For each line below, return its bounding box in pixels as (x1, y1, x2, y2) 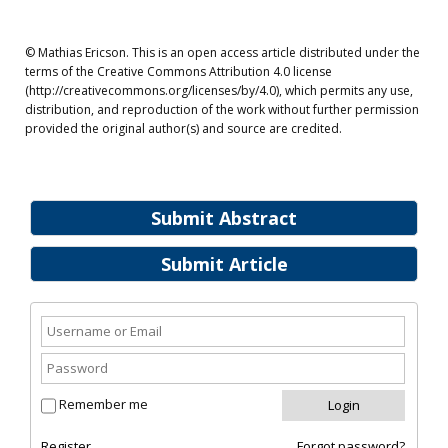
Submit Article (160, 252, 288, 276)
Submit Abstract (151, 206, 297, 230)
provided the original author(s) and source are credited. (25, 120, 342, 137)
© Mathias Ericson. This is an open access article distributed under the (25, 44, 420, 61)
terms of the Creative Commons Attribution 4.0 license (25, 63, 332, 80)
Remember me (59, 395, 148, 413)
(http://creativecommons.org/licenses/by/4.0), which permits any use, (25, 82, 413, 99)
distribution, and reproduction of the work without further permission (25, 101, 419, 118)
